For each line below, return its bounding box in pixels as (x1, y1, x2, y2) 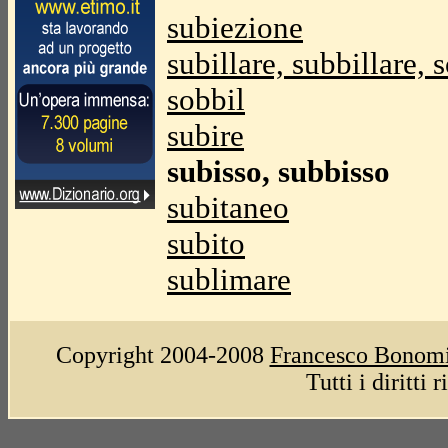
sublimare (167, 262, 291, 297)
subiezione (167, 10, 303, 45)
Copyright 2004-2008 (55, 342, 270, 368)
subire (167, 118, 244, 153)
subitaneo (167, 190, 289, 225)
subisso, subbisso (167, 154, 390, 189)
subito (167, 226, 245, 261)
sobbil (167, 82, 245, 117)
